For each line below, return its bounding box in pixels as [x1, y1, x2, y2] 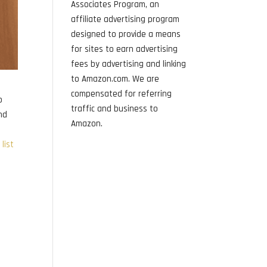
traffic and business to [71, 103, 159, 114]
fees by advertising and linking [71, 58, 187, 70]
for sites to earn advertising [71, 44, 178, 55]
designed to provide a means [71, 29, 181, 40]
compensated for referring [71, 88, 172, 100]
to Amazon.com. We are [71, 73, 160, 85]
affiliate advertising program [71, 14, 180, 25]
